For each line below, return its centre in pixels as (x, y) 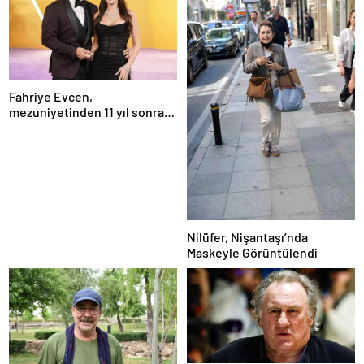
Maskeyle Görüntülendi (252, 253)
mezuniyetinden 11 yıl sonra (87, 111)
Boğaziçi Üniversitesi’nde (81, 127)
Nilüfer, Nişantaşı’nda (247, 237)
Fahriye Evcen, (51, 96)
